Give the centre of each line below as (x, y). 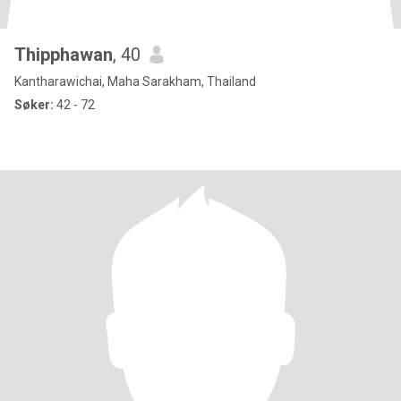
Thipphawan (64, 55)
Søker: (34, 105)
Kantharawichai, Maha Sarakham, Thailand (135, 81)
